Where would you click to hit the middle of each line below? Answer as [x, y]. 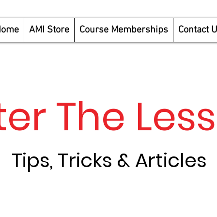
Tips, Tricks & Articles [109, 161]
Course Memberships [124, 30]
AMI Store [49, 30]
